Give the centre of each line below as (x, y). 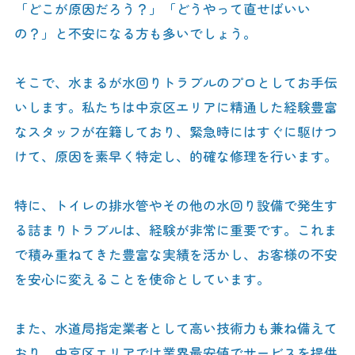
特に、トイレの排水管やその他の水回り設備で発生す (176, 205)
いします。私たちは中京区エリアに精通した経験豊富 (176, 107)
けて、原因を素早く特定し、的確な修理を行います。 (176, 156)
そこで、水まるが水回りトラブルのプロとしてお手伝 (176, 82)
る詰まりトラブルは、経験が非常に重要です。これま (176, 229)
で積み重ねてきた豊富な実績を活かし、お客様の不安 (176, 254)
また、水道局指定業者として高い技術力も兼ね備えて (176, 328)
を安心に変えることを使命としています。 (142, 279)
